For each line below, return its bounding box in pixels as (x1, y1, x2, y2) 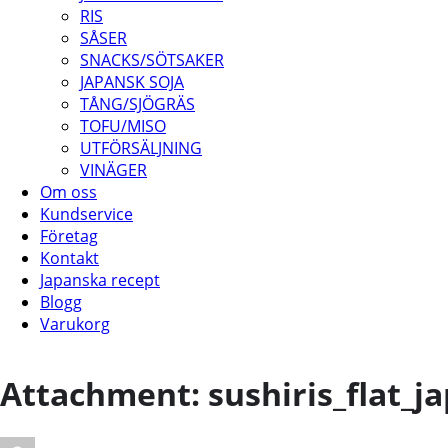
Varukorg (40, 313, 110, 335)
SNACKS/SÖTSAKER (80, 49, 224, 71)
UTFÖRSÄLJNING (80, 137, 202, 159)
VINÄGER (80, 159, 147, 181)
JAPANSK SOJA (80, 71, 184, 93)
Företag (40, 225, 98, 247)
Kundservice (40, 203, 133, 225)
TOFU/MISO (80, 115, 166, 137)
